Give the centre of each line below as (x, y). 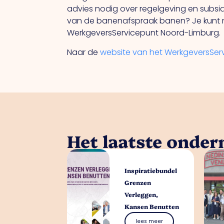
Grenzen (138, 182)
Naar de (84, 52)
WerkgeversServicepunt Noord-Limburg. (144, 33)
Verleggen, (141, 194)
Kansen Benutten (152, 206)
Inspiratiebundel (151, 170)
